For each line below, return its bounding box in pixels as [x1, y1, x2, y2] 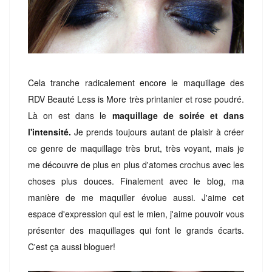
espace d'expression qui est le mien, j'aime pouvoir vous [28, 207, 244, 220]
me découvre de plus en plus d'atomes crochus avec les [28, 158, 244, 171]
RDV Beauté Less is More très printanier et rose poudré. [28, 92, 244, 105]
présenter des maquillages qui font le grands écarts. [28, 223, 244, 236]
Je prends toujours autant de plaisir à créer [71, 125, 244, 138]
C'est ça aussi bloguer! [28, 240, 115, 253]
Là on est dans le [28, 109, 112, 121]
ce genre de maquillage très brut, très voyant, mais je [28, 141, 244, 154]
